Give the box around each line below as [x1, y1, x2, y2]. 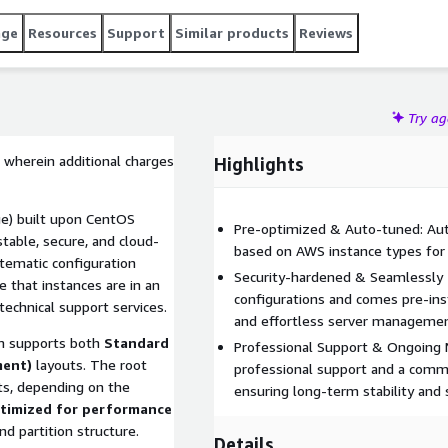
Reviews [299, 24, 353, 41]
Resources [28, 24, 97, 41]
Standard [104, 334, 169, 351]
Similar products [175, 24, 289, 41]
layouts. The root [32, 356, 147, 373]
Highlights [214, 153, 304, 175]
